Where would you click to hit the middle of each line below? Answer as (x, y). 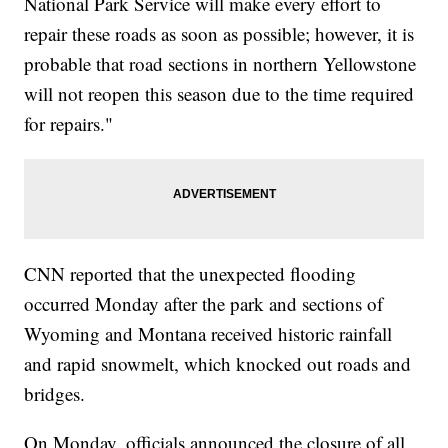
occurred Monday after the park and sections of (204, 304)
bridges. (55, 394)
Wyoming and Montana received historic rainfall (208, 334)
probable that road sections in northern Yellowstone (220, 64)
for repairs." (69, 124)
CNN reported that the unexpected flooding (190, 274)
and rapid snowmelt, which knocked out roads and (218, 364)
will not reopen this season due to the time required (219, 94)
